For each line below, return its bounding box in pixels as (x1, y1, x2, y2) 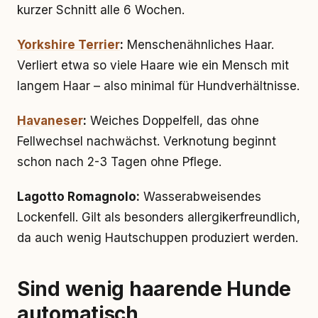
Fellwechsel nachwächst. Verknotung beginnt (17, 134, 276, 148)
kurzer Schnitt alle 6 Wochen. (17, 3, 185, 17)
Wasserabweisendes (140, 190, 261, 204)
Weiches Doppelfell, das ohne (87, 114, 259, 128)
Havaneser (17, 114, 83, 128)
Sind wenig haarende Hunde (17, 277, 291, 301)
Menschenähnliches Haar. (124, 38, 274, 52)
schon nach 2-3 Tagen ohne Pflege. (17, 155, 221, 169)
